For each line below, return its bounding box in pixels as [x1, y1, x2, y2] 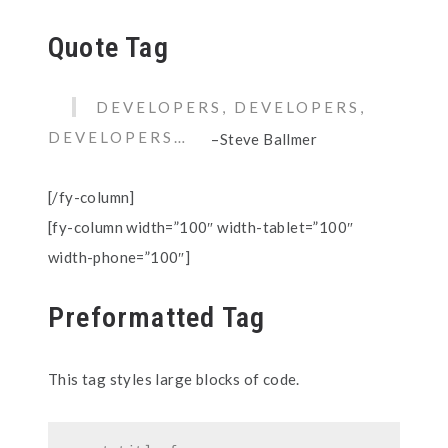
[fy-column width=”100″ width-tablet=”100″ [48, 218, 354, 236]
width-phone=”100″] [48, 248, 191, 266]
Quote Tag [48, 31, 169, 64]
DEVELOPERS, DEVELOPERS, [96, 98, 366, 116]
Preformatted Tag [48, 301, 266, 334]
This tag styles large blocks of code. [48, 370, 300, 388]
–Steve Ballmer [208, 130, 317, 148]
